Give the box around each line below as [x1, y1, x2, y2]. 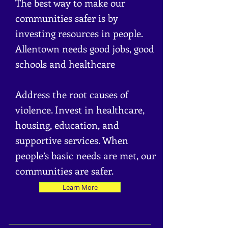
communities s [15, 12, 79, 24]
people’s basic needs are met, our [15, 149, 156, 162]
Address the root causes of [15, 88, 128, 101]
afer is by [79, 12, 118, 24]
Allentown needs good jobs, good [15, 42, 154, 55]
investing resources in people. [15, 27, 142, 40]
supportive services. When [15, 134, 128, 147]
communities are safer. [15, 164, 116, 177]
